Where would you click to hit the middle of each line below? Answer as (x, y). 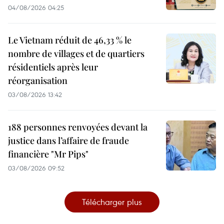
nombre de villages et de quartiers (76, 54)
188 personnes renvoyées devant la (78, 127)
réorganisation (38, 81)
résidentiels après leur (53, 67)
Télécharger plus (112, 202)
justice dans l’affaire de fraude (68, 141)
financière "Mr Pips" (48, 154)
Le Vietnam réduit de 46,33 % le (70, 40)
